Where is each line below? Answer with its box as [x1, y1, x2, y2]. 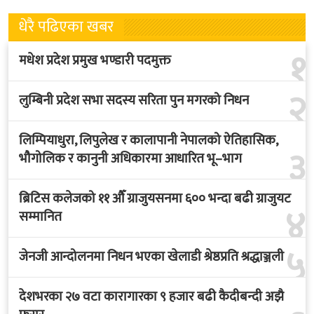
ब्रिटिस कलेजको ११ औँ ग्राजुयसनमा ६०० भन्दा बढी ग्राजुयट [19, 187, 291, 210]
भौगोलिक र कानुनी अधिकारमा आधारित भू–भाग [19, 147, 242, 170]
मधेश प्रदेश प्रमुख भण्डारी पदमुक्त [19, 49, 171, 71]
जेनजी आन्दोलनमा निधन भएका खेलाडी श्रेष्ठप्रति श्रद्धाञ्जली [19, 245, 284, 268]
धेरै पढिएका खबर [19, 13, 114, 40]
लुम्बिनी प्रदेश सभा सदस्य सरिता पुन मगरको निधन [19, 89, 249, 111]
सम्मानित [19, 205, 62, 228]
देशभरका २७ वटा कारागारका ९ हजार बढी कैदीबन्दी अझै [19, 285, 284, 308]
